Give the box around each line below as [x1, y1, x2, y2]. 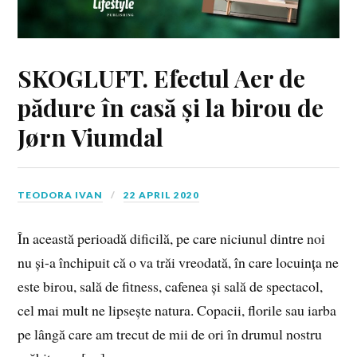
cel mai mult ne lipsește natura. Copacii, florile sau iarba [18, 300, 337, 320]
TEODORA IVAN [18, 189, 104, 202]
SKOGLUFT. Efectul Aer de [18, 62, 306, 94]
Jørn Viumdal [18, 121, 164, 153]
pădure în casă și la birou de [18, 92, 324, 124]
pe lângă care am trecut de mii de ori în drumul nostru [18, 324, 323, 344]
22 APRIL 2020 [124, 189, 200, 202]
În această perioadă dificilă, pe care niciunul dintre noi [18, 229, 326, 249]
